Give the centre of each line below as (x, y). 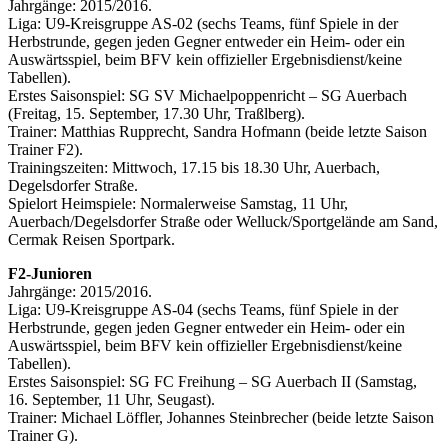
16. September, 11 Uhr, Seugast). (111, 400)
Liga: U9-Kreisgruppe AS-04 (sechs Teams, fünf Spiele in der (203, 310)
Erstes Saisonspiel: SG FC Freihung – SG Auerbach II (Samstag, (212, 382)
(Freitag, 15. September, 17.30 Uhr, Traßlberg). (156, 114)
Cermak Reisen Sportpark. (91, 240)
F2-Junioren (50, 274)
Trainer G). (43, 436)
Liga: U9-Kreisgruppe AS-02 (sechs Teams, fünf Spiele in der (203, 24)
